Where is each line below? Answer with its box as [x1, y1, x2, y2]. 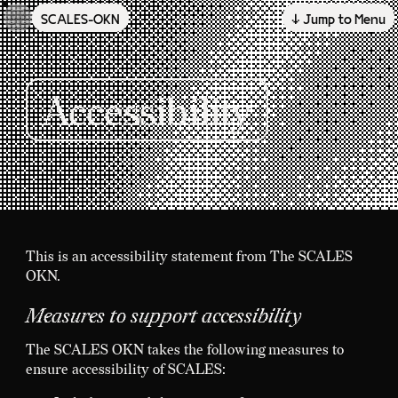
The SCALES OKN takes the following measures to [25, 341, 344, 359]
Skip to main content [19, 20, 147, 36]
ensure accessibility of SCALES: [25, 361, 226, 378]
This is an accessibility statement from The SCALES [25, 249, 353, 267]
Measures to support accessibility [25, 304, 302, 329]
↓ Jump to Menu [291, 12, 386, 28]
